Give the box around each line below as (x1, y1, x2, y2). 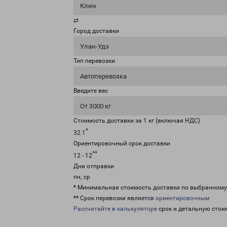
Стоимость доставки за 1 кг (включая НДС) (73, 117, 200, 124)
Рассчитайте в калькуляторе (73, 205, 157, 212)
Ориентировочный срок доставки (73, 140, 170, 147)
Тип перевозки (73, 57, 115, 64)
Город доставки (73, 27, 119, 34)
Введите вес (73, 87, 108, 94)
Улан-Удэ (80, 43, 109, 50)
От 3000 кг (80, 102, 111, 110)
